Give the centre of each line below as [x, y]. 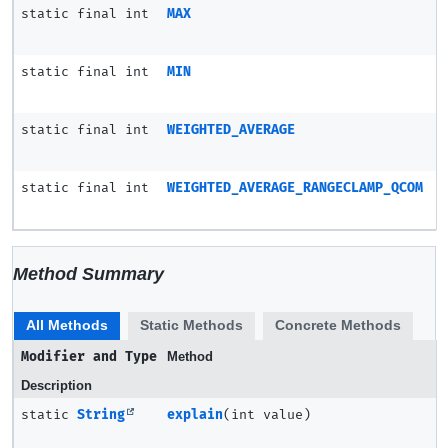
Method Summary [88, 274]
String [101, 415]
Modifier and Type [89, 357]
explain [195, 415]
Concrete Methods [338, 325]
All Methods [67, 325]
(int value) [267, 415]
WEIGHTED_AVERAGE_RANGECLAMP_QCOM [295, 188]
